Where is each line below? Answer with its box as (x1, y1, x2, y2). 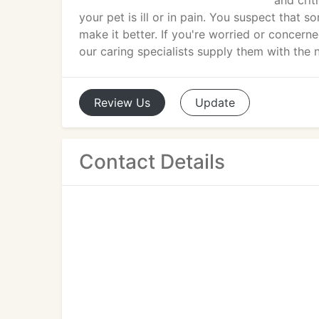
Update (195, 95, 235, 110)
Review (94, 95, 132, 110)
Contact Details (79, 150, 225, 174)
